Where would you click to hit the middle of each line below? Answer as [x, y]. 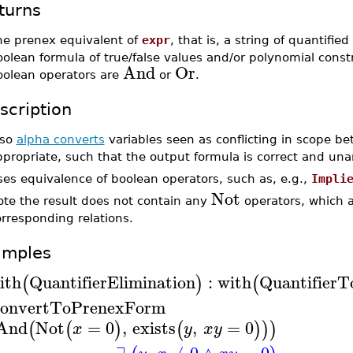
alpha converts [60, 139]
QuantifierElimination [112, 282]
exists [154, 328]
